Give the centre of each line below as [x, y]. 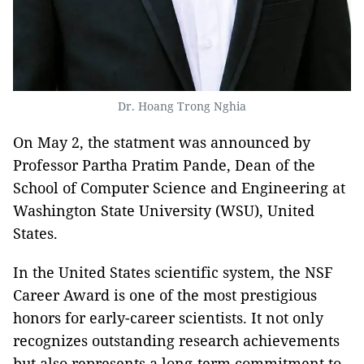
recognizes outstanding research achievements [176, 340]
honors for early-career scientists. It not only [168, 317]
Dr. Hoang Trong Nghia [182, 106]
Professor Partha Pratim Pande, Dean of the [164, 165]
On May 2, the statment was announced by [162, 142]
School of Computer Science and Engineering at [179, 187]
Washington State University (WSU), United [164, 210]
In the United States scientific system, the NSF [173, 272]
